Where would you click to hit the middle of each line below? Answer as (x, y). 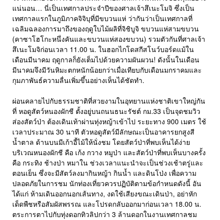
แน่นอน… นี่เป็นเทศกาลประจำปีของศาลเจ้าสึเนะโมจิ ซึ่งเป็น (103, 8)
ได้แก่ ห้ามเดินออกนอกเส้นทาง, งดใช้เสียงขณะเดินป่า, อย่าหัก (105, 194)
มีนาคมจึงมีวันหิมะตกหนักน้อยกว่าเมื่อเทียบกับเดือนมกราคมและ (107, 70)
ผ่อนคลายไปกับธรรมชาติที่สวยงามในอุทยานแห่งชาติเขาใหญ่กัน (109, 101)
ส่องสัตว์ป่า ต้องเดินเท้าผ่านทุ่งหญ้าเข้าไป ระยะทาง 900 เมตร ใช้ (109, 122)
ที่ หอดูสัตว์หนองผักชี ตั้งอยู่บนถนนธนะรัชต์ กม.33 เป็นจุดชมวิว (106, 111)
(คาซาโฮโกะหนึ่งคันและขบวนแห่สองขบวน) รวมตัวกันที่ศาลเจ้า (109, 39)
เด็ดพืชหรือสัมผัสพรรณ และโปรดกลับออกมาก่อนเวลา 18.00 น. (107, 204)
